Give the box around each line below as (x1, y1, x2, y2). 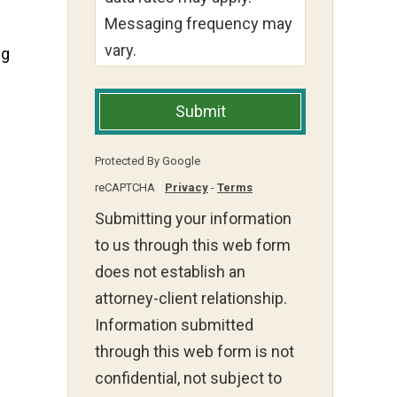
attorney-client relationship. (95, 289, 287, 308)
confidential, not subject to (95, 369, 282, 388)
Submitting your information (95, 209, 292, 229)
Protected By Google (95, 154, 200, 168)
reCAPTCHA (95, 181, 155, 195)
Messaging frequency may (105, 14, 292, 34)
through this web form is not (95, 342, 294, 362)
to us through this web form (95, 236, 291, 255)
